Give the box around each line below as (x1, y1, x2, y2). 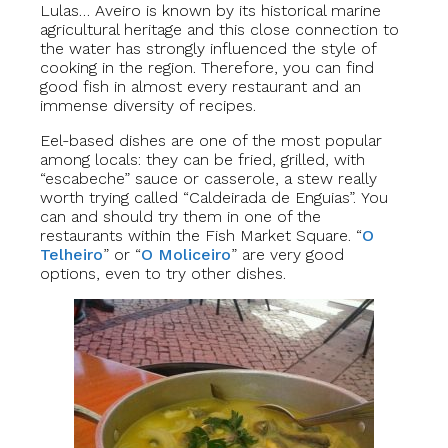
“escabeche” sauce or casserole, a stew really (40, 169, 377, 189)
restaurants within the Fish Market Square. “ (40, 226, 362, 246)
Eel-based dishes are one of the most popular (40, 131, 382, 151)
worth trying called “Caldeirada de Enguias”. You (40, 188, 388, 208)
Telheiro (40, 245, 103, 265)
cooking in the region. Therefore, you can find (40, 58, 374, 78)
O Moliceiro (141, 245, 231, 265)
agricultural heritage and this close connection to (40, 20, 399, 40)
